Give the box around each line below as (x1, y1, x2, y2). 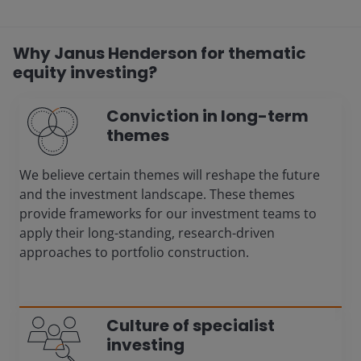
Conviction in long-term (106, 104, 309, 127)
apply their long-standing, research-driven (19, 223, 275, 242)
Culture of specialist (106, 313, 275, 337)
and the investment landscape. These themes (19, 185, 295, 203)
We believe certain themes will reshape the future (19, 165, 320, 184)
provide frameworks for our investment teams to (19, 204, 317, 222)
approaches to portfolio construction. (19, 243, 249, 261)
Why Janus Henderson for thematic (13, 41, 306, 64)
